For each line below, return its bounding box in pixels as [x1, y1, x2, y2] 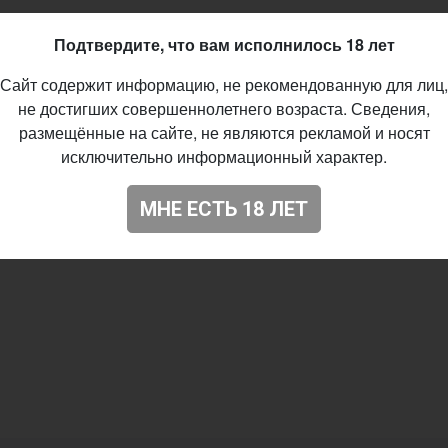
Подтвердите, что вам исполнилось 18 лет [53, 32, 395, 56]
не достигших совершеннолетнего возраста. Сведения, [18, 96, 430, 120]
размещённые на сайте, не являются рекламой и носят [18, 120, 430, 144]
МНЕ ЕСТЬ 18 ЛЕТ [140, 196, 308, 221]
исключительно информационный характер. [61, 144, 387, 168]
